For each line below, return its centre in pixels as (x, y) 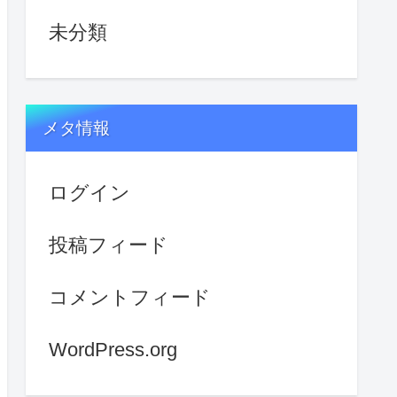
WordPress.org (113, 349)
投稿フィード (109, 245)
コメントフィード (130, 297)
